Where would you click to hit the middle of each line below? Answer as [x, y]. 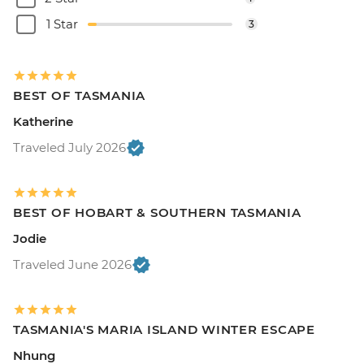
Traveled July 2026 [69, 148]
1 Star [62, 24]
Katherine [43, 122]
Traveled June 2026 [72, 265]
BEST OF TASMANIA [79, 96]
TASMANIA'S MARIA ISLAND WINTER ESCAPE [164, 330]
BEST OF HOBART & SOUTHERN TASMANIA [157, 213]
